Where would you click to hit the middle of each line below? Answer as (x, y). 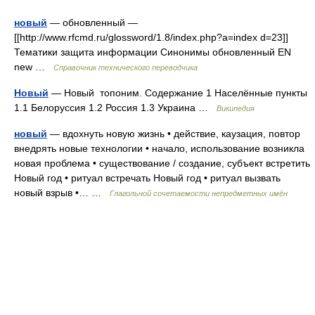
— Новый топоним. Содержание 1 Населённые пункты (178, 93)
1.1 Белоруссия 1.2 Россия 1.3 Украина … (115, 108)
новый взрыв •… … (62, 193)
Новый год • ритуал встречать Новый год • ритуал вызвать (147, 178)
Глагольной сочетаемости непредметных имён (199, 193)
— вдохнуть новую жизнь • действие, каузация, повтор (174, 134)
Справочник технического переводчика (126, 67)
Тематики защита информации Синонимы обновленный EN (153, 52)
